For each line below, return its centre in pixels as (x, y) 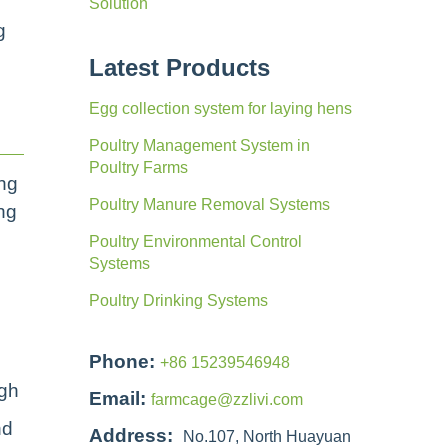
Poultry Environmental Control (195, 241)
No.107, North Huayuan (266, 436)
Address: (130, 435)
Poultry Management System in (199, 145)
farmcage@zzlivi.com (226, 399)
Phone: (121, 361)
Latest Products (179, 67)
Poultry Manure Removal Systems (209, 204)
